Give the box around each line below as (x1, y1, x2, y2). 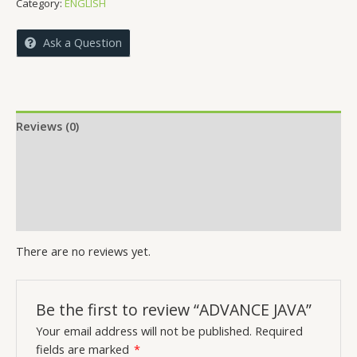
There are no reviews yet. (16, 243, 151, 260)
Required (255, 322, 304, 339)
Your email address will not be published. (36, 322, 253, 339)
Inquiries (16, 207, 65, 224)
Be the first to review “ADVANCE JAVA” (36, 298, 312, 320)
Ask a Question (43, 34, 122, 51)
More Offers (16, 147, 84, 164)
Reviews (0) (16, 117, 79, 134)
